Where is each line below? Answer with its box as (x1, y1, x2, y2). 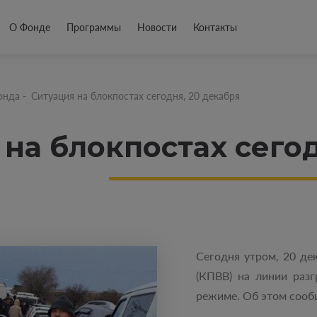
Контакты (193, 21, 237, 33)
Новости (137, 21, 177, 33)
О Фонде (9, 21, 50, 33)
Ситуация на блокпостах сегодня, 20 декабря (31, 90, 240, 102)
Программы (67, 21, 121, 33)
